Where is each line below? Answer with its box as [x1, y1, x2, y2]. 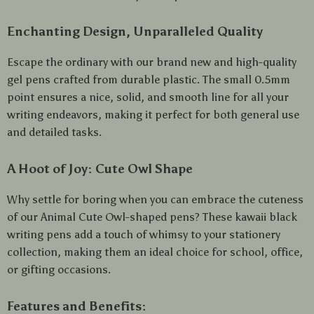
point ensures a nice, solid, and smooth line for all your [7, 90, 289, 104]
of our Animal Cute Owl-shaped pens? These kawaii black [7, 210, 297, 224]
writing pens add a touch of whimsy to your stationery [7, 228, 280, 241]
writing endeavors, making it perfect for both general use [7, 108, 299, 121]
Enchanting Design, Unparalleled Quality [7, 24, 263, 39]
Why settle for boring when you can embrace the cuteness [7, 193, 303, 206]
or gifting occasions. [7, 263, 111, 276]
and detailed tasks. [7, 125, 102, 139]
